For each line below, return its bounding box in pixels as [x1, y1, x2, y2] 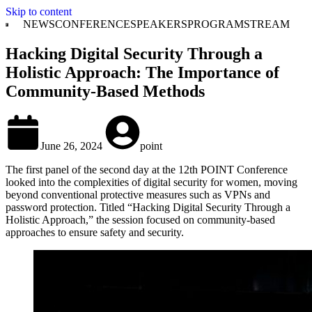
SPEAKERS [130, 18, 187, 30]
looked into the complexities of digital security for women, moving [6, 175, 297, 188]
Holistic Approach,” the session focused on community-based [6, 213, 275, 226]
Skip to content [6, 6, 72, 17]
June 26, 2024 [40, 139, 105, 152]
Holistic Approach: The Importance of [6, 63, 279, 81]
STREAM [243, 18, 290, 30]
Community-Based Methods [6, 81, 205, 100]
